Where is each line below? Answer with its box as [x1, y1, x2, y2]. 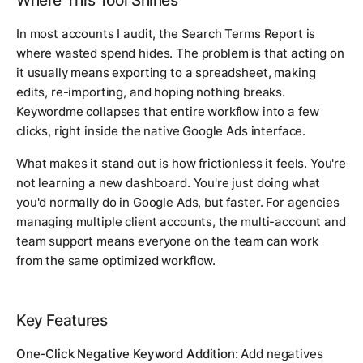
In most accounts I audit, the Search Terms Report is [16, 25, 316, 41]
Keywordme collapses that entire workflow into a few [16, 103, 319, 119]
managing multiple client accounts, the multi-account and [16, 213, 346, 229]
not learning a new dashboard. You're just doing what [16, 174, 321, 190]
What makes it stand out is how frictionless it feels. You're [16, 155, 347, 171]
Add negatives [237, 345, 323, 361]
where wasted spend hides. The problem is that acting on [16, 45, 344, 61]
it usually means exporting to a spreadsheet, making [16, 64, 316, 80]
